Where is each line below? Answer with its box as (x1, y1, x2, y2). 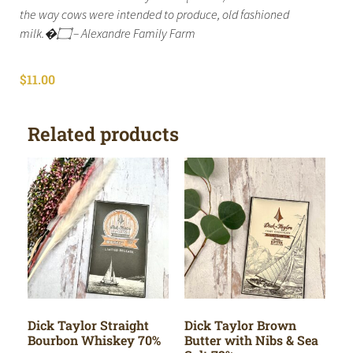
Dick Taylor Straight (28, 316, 149, 333)
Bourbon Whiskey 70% (28, 331, 161, 348)
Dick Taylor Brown (184, 316, 296, 333)
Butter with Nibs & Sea (184, 331, 318, 348)
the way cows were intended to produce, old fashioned (20, 6, 289, 23)
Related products (28, 121, 179, 147)
